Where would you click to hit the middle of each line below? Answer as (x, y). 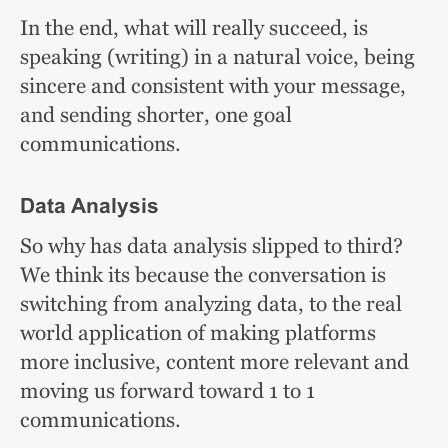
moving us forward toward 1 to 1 (167, 390)
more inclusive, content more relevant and (214, 361)
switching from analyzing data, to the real (211, 303)
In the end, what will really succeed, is (194, 27)
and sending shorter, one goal (156, 114)
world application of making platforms (198, 332)
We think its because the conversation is (203, 274)
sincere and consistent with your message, (213, 85)
